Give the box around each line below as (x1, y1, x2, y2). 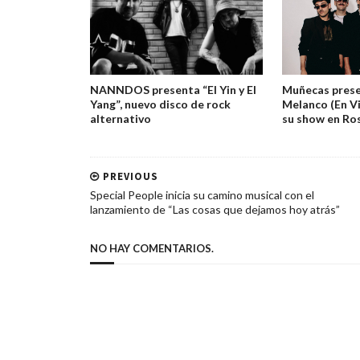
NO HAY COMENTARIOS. (90, 241, 214, 255)
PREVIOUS (100, 169, 158, 183)
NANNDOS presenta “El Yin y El (90, 82, 256, 96)
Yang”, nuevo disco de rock (90, 96, 231, 111)
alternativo (90, 111, 151, 125)
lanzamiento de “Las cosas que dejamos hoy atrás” (90, 202, 340, 216)
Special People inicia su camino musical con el (90, 187, 314, 202)
